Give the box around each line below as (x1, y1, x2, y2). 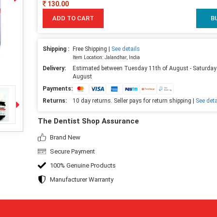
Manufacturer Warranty (49, 175, 113, 183)
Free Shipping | (72, 45, 111, 52)
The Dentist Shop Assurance (37, 116, 139, 125)
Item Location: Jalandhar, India (72, 54, 140, 60)
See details (111, 45, 140, 52)
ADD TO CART (52, 14, 94, 22)
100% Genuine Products (49, 161, 116, 169)
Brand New (49, 133, 80, 141)
